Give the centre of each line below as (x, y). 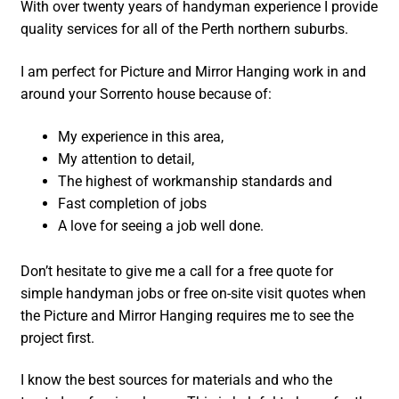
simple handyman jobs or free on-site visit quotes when (194, 293)
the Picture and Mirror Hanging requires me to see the (187, 315)
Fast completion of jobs (133, 203)
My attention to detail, (126, 159)
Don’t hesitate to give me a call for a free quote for (177, 271)
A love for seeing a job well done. (161, 225)
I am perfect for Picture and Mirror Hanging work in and (194, 72)
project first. (58, 338)
